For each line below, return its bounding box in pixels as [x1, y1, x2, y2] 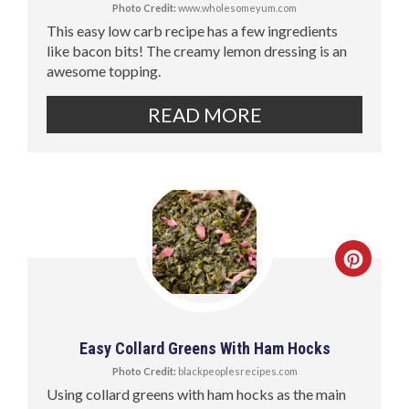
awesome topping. [47, 61, 162, 79]
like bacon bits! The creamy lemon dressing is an [47, 41, 348, 59]
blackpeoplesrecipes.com [175, 364, 298, 377]
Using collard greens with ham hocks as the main [47, 384, 347, 403]
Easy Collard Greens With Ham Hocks [79, 338, 330, 358]
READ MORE [147, 102, 262, 126]
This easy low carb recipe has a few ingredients [47, 21, 339, 39]
